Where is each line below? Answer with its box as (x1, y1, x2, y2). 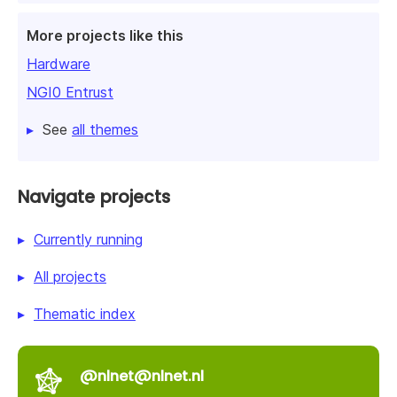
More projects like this (27, 27, 183, 45)
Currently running (34, 230, 143, 249)
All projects (34, 268, 106, 286)
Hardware (27, 55, 90, 74)
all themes (72, 121, 138, 139)
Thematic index (34, 305, 136, 323)
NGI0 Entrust (27, 83, 113, 102)
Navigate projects (18, 185, 170, 210)
